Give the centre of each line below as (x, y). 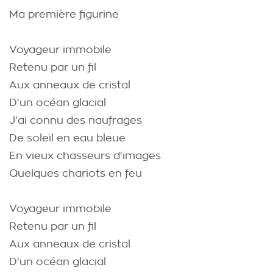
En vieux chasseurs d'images (85, 156)
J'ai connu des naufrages (76, 120)
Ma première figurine (64, 14)
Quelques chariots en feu (76, 173)
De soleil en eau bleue (67, 138)
